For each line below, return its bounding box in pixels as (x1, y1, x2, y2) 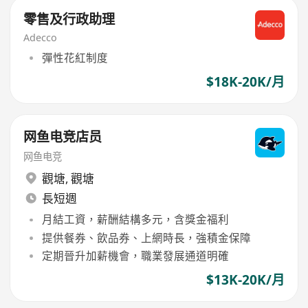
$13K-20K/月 (206, 271, 285, 289)
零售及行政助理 (23, 10, 115, 28)
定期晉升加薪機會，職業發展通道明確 (41, 247, 229, 263)
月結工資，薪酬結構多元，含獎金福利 (41, 212, 229, 228)
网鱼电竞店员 (23, 127, 102, 146)
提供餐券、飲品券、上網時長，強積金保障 (41, 230, 251, 245)
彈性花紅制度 (41, 49, 108, 65)
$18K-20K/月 (206, 73, 285, 91)
